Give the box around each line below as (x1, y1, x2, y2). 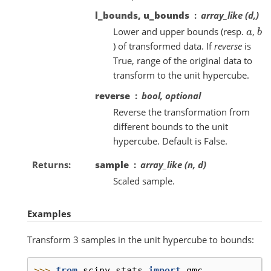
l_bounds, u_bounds (95, 9, 189, 22)
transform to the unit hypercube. (113, 69, 249, 82)
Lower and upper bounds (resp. (113, 25, 246, 38)
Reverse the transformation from (113, 106, 250, 119)
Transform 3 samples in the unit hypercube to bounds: (27, 233, 254, 246)
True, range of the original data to (113, 54, 252, 67)
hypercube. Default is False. (113, 135, 227, 148)
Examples (27, 207, 71, 220)
